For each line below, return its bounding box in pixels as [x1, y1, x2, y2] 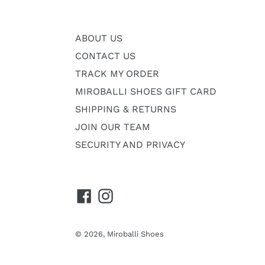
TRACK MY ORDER [75, 68, 159, 79]
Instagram [112, 189, 159, 201]
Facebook [91, 189, 135, 201]
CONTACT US [75, 50, 135, 62]
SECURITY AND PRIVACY [75, 139, 185, 150]
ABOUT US [75, 33, 122, 44]
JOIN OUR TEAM [75, 121, 150, 132]
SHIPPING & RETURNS [75, 104, 176, 115]
